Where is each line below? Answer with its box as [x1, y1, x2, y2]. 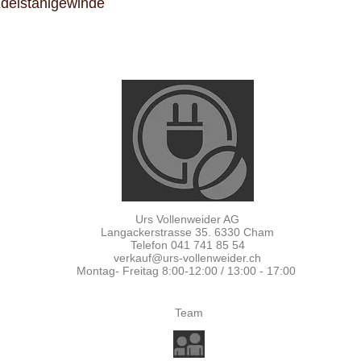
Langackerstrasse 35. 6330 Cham [101, 226, 274, 239]
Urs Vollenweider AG [135, 213, 239, 226]
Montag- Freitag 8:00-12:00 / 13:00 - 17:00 [76, 264, 299, 278]
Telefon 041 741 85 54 [130, 239, 245, 252]
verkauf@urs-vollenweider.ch [114, 251, 261, 265]
